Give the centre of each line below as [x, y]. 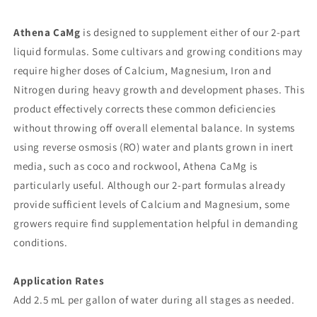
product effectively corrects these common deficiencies [145, 109]
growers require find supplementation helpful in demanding [156, 223]
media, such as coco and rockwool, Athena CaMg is [136, 166]
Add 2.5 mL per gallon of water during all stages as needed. [154, 300]
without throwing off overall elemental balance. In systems [154, 128]
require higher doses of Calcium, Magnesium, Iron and [143, 70]
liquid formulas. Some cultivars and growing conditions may [158, 51]
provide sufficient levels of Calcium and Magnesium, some [152, 204]
